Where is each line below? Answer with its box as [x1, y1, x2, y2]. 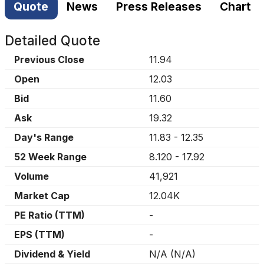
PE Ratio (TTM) [14, 209, 85, 221]
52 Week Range [14, 151, 87, 163]
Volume [14, 170, 49, 182]
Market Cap [14, 190, 70, 202]
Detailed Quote [5, 32, 100, 48]
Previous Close [14, 54, 84, 65]
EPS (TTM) [14, 229, 65, 240]
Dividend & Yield [14, 248, 90, 260]
